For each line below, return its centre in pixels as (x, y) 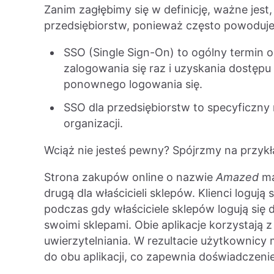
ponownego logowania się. (133, 84)
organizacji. (93, 124)
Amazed (237, 177)
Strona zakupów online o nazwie (130, 177)
